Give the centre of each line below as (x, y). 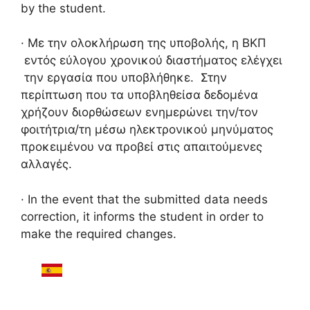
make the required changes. (99, 234)
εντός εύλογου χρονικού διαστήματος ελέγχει (152, 60)
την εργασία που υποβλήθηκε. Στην (124, 77)
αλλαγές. (46, 164)
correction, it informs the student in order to (142, 216)
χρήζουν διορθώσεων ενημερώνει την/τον (139, 112)
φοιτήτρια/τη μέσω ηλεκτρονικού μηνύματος (147, 129)
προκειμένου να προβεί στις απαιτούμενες (142, 147)
